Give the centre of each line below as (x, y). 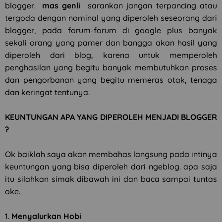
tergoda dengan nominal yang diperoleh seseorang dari (111, 18)
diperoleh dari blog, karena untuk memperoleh (111, 55)
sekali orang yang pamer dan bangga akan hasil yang (111, 43)
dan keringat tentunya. (47, 92)
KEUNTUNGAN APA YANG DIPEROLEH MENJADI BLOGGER (111, 117)
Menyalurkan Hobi (46, 216)
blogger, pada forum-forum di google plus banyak (111, 30)
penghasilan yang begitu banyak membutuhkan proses (111, 67)
